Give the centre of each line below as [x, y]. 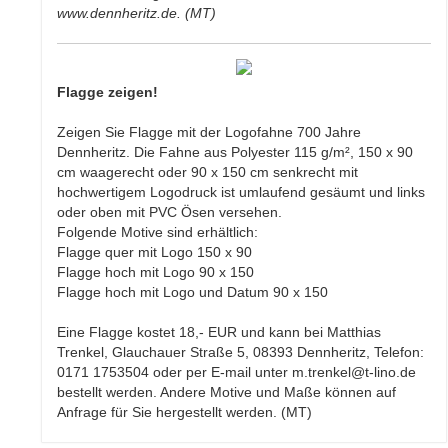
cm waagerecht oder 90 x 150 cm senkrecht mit [208, 172]
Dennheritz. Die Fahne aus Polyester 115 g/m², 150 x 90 [235, 152]
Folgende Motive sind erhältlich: [158, 232]
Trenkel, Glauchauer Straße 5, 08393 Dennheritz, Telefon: [241, 352]
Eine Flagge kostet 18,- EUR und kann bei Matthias [219, 332]
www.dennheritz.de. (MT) [137, 13]
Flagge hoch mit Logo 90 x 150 [156, 272]
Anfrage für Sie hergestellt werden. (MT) [185, 412]
